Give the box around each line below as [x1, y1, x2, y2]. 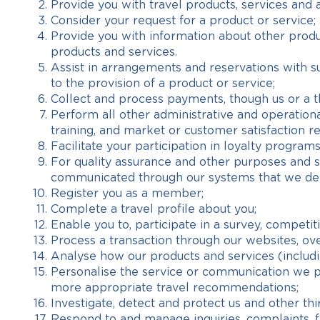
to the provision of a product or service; [51, 78, 275, 89]
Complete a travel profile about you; [51, 204, 256, 215]
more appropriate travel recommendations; [51, 282, 299, 294]
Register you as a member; [51, 188, 204, 199]
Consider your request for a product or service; [51, 15, 316, 26]
